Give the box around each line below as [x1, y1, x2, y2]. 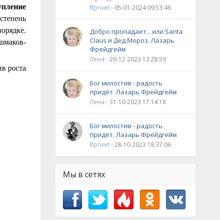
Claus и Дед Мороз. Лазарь [90, 36, 174, 45]
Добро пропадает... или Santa [90, 27, 183, 36]
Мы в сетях [63, 169, 105, 180]
